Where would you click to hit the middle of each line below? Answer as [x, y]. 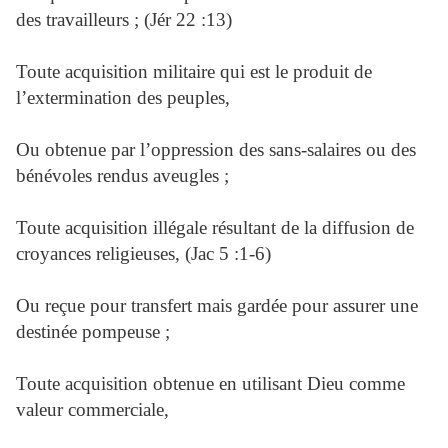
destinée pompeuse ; [93, 331]
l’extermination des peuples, [123, 97]
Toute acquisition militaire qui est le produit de [194, 71]
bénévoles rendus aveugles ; [122, 175]
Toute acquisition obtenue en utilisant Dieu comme [210, 383]
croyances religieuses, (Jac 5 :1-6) [143, 253]
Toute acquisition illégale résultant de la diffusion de [215, 227]
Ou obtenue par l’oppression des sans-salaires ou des [216, 149]
